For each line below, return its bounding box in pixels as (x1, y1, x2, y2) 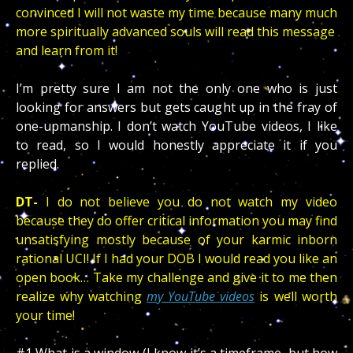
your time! (16, 307, 75, 325)
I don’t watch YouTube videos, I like (117, 117, 337, 136)
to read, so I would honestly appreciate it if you (16, 136, 337, 154)
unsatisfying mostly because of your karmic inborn (16, 231, 337, 249)
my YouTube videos (147, 288, 255, 306)
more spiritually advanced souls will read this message (16, 23, 335, 41)
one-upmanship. (16, 117, 117, 136)
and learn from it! (16, 42, 121, 60)
